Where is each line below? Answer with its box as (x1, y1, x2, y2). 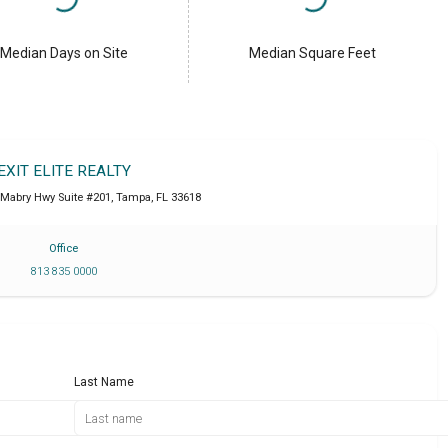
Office (49, 241, 79, 255)
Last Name (74, 374, 135, 389)
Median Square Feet (249, 45, 377, 62)
